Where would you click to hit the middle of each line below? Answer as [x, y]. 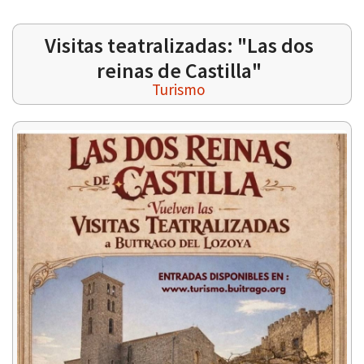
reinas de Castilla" [179, 70]
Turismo [179, 89]
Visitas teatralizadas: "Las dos [179, 45]
